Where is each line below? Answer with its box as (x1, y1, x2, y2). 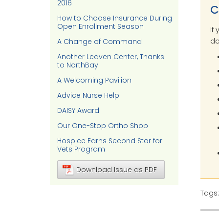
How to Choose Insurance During (57, 13, 172, 23)
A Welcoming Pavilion (57, 75, 131, 85)
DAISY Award (57, 106, 99, 115)
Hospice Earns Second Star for (57, 136, 162, 146)
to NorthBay (57, 60, 98, 70)
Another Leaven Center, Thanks (57, 52, 164, 62)
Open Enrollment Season (57, 22, 144, 31)
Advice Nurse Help (57, 90, 119, 100)
